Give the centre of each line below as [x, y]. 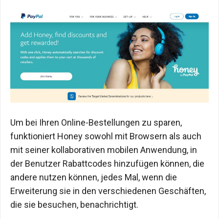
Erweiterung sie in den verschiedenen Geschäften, [108, 191]
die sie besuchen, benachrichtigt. [74, 204]
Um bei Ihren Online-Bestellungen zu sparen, [96, 122]
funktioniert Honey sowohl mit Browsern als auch [106, 136]
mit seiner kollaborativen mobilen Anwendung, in [104, 150]
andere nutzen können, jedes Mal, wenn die [94, 177]
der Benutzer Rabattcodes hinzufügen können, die [107, 163]
